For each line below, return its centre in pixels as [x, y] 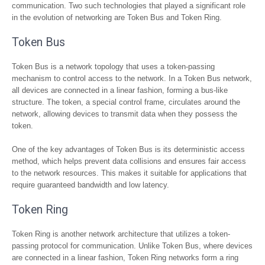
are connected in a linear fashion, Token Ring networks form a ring [125, 258]
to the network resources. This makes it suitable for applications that [129, 173]
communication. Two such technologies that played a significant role [129, 6]
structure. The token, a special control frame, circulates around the [126, 102]
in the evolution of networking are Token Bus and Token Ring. [117, 17]
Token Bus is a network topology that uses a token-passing [113, 67]
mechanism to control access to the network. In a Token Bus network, [132, 78]
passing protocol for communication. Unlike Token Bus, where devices [132, 246]
